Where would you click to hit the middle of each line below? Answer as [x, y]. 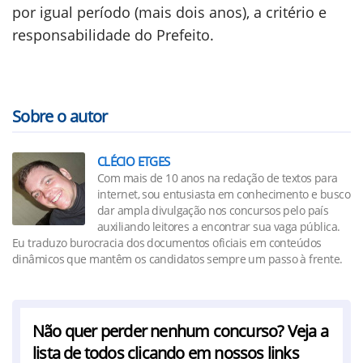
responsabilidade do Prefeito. [113, 35]
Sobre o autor [60, 116]
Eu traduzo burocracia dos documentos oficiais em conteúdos [167, 243]
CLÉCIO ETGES [134, 161]
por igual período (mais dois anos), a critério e [169, 12]
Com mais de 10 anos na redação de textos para [218, 178]
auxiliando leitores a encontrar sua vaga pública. [219, 226]
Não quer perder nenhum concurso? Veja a [180, 331]
